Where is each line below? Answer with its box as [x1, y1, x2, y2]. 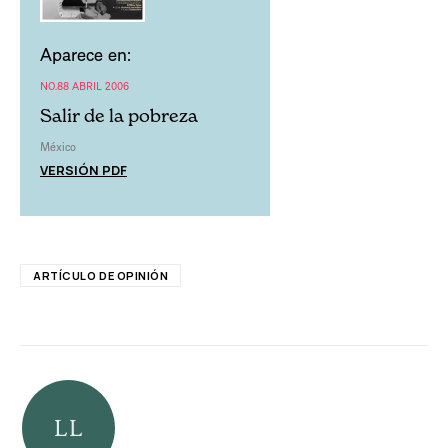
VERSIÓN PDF [40, 160, 127, 179]
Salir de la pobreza [40, 104, 198, 126]
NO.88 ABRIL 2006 [40, 77, 129, 93]
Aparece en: [40, 41, 131, 66]
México [40, 138, 76, 154]
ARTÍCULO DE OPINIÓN [33, 267, 169, 283]
